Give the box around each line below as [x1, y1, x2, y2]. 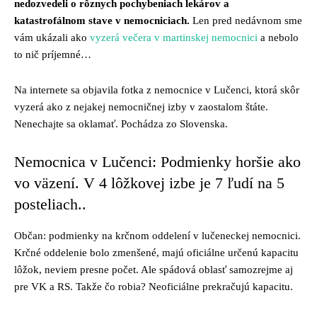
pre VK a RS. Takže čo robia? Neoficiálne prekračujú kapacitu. [14, 280, 293, 292]
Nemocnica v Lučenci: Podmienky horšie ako [14, 152, 301, 171]
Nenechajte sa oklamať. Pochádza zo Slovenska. [14, 117, 228, 129]
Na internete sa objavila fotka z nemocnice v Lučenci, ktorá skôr [14, 83, 299, 96]
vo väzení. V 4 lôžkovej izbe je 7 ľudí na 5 [14, 173, 284, 192]
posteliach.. [14, 195, 86, 213]
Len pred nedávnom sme [190, 14, 302, 26]
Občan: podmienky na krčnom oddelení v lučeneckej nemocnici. [14, 229, 301, 241]
